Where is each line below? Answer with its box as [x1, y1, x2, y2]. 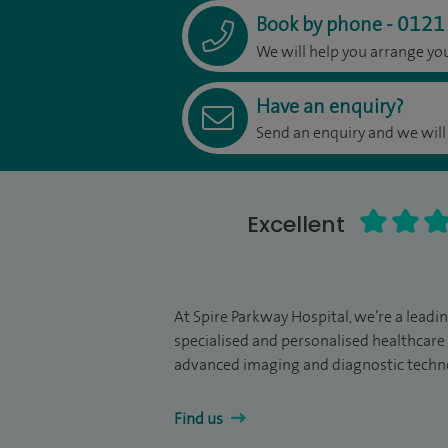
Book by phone [256, 11, 386, 37]
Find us [174, 408, 226, 429]
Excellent [246, 209, 345, 240]
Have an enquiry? [256, 93, 404, 119]
